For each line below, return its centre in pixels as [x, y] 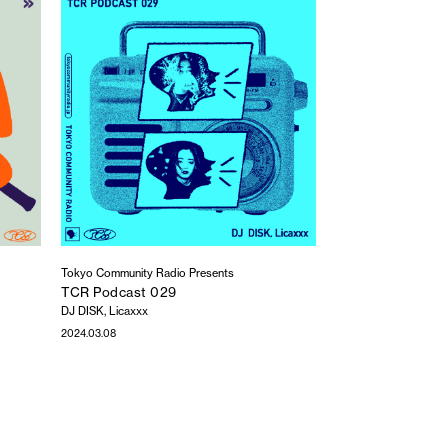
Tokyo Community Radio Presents [147, 273]
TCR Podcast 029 [119, 292]
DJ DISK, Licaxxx [104, 311]
